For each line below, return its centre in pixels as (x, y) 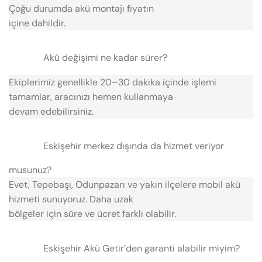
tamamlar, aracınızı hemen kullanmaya (91, 96)
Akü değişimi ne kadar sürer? (105, 58)
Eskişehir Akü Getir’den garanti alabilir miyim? (141, 248)
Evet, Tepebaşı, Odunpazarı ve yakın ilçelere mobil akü (125, 184)
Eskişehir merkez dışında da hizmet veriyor (133, 146)
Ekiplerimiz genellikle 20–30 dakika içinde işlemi (113, 82)
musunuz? (30, 170)
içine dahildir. (37, 23)
